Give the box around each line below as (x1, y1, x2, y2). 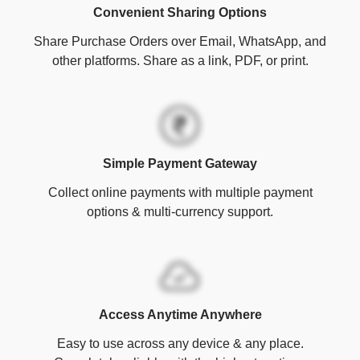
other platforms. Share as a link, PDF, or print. (51, 53, 309, 67)
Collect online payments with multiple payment (47, 185, 313, 199)
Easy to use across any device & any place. (56, 336, 304, 350)
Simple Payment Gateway (103, 156, 257, 170)
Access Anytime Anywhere (98, 307, 262, 321)
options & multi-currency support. (87, 204, 273, 219)
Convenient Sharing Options (93, 5, 267, 19)
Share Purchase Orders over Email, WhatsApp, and (34, 34, 326, 48)
